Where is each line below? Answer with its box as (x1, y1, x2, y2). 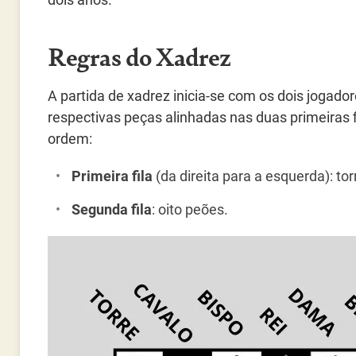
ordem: (48, 130, 92, 147)
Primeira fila (72, 168, 156, 184)
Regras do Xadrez (48, 38, 232, 73)
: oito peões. (152, 201, 228, 218)
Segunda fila (72, 201, 152, 218)
